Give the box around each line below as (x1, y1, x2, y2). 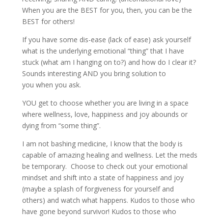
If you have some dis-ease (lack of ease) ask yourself (22, 35, 191, 45)
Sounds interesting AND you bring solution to (22, 69, 166, 79)
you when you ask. (22, 80, 81, 90)
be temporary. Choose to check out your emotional (22, 162, 188, 171)
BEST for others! (22, 17, 75, 27)
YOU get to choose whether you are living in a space (22, 98, 189, 108)
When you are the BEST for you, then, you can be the (22, 5, 192, 15)
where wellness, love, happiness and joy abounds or (22, 110, 188, 119)
